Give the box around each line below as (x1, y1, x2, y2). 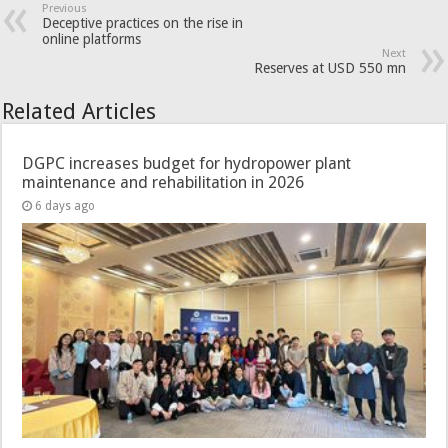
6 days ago (35, 199, 96, 214)
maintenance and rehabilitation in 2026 (22, 173, 305, 193)
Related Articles (2, 99, 157, 125)
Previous (42, 2, 88, 16)
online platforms (42, 31, 142, 48)
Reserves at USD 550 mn (253, 60, 406, 77)
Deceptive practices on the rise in (42, 15, 244, 32)
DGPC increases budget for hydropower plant (22, 154, 352, 174)
